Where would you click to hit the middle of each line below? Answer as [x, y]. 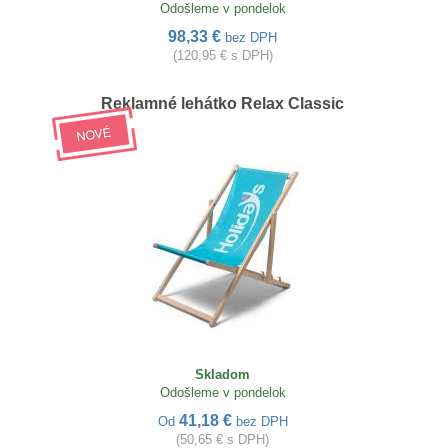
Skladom [222, 375]
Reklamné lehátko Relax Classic [222, 104]
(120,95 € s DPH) [222, 56]
